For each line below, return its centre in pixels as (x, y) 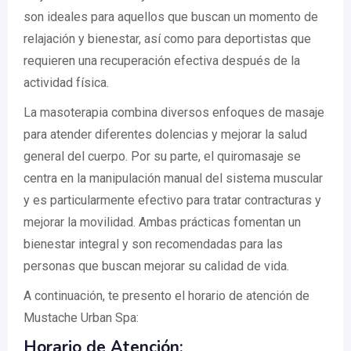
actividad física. (66, 83)
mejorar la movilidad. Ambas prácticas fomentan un (162, 222)
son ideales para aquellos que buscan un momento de (171, 17)
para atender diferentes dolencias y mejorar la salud (165, 134)
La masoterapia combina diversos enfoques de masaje (174, 112)
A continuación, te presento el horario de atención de (166, 296)
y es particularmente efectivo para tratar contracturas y (172, 200)
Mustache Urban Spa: (81, 318)
